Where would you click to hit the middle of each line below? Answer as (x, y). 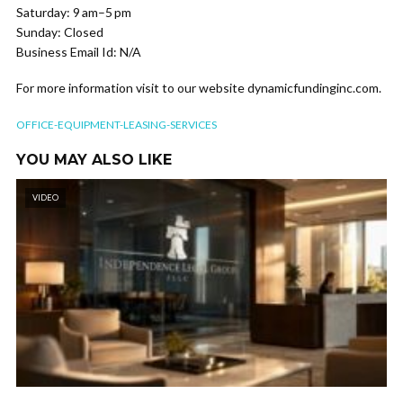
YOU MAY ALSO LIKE (94, 160)
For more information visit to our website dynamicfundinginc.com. (199, 88)
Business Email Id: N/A (79, 52)
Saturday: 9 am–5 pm (74, 12)
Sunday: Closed (60, 32)
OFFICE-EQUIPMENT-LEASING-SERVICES (116, 125)
